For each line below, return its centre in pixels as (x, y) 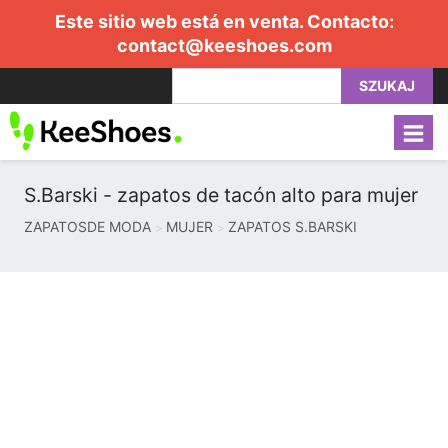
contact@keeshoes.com (224, 45)
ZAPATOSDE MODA (87, 226)
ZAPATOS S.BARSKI (292, 226)
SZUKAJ (387, 85)
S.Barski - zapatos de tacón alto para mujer (221, 195)
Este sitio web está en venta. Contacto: (224, 21)
